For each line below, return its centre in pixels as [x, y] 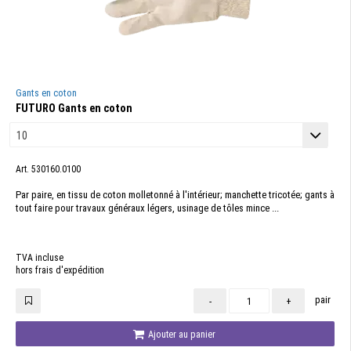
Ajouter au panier [181, 334]
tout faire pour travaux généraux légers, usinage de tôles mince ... [147, 208]
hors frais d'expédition [60, 270]
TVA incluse [40, 258]
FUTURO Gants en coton [74, 108]
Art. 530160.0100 [48, 169]
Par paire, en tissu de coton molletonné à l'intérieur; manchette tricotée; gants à [175, 195]
